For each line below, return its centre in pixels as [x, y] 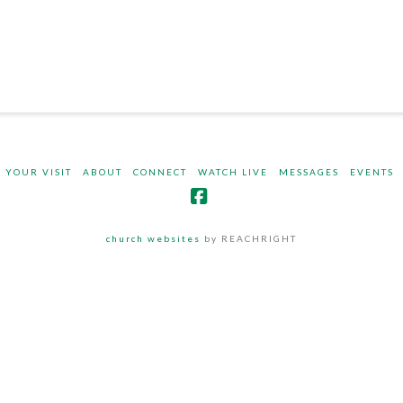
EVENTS [372, 172]
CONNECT [160, 172]
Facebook [241, 215]
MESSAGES [309, 172]
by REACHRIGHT [249, 238]
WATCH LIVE [233, 172]
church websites [153, 238]
